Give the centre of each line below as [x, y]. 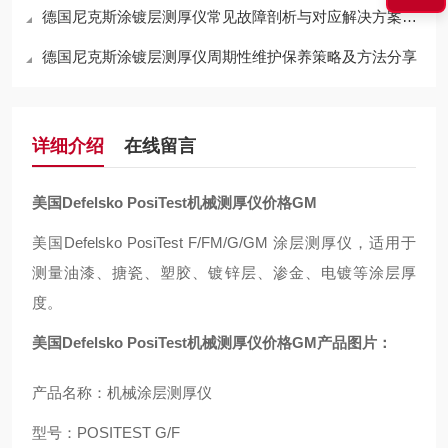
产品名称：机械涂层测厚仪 [122, 392]
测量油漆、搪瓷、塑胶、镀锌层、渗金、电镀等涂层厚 [224, 272]
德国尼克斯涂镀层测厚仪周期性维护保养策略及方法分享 [229, 56]
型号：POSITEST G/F [106, 432]
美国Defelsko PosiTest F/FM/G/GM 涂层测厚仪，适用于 [224, 242]
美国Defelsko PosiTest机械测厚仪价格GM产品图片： [212, 342]
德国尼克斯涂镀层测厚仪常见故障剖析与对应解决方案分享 [222, 16]
